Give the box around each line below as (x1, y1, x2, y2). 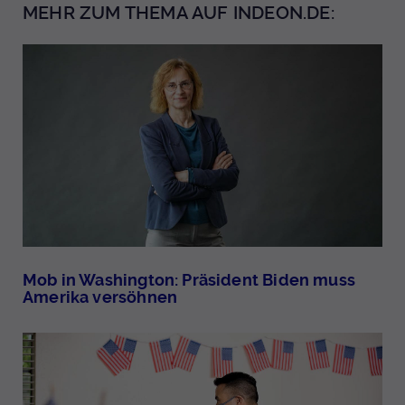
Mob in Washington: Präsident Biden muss (23, 270, 356, 290)
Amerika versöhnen (23, 287, 178, 307)
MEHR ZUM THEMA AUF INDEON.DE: (23, 2, 334, 24)
